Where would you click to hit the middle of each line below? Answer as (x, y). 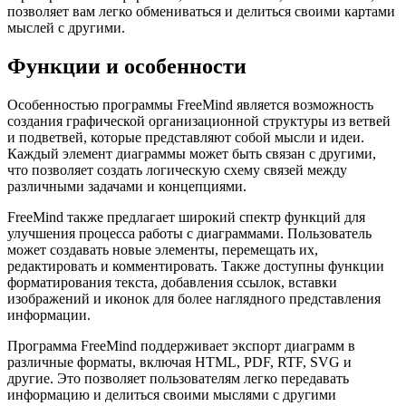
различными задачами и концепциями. (127, 186)
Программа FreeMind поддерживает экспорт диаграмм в (181, 345)
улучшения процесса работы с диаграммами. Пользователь (189, 233)
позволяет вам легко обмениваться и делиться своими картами (201, 11)
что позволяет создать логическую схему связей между (177, 169)
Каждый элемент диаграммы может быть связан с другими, (192, 153)
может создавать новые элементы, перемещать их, (163, 249)
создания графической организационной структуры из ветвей (199, 121)
